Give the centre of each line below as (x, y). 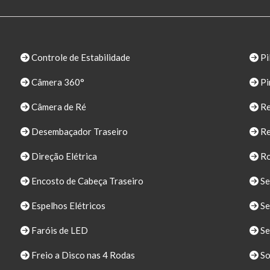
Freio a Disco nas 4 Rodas (82, 255)
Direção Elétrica (63, 156)
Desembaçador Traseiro (79, 132)
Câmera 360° (57, 82)
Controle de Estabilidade (80, 58)
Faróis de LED (59, 231)
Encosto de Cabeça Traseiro (86, 181)
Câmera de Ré (58, 107)
